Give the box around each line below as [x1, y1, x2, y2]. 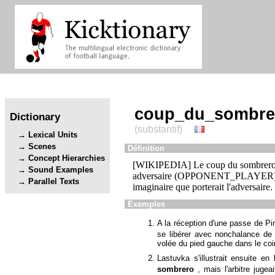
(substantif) [134, 124, 182, 134]
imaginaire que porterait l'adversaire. [133, 182, 273, 193]
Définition [128, 144, 165, 153]
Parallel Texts [28, 177, 80, 187]
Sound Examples [28, 165, 94, 175]
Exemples [128, 199, 165, 209]
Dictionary [10, 110, 60, 123]
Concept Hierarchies [28, 153, 106, 163]
